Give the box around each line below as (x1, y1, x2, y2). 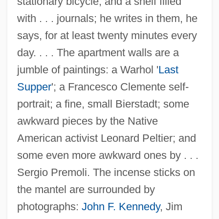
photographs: (17, 200, 82, 213)
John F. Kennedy (81, 200, 160, 213)
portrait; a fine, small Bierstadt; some (17, 97, 189, 110)
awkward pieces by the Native (17, 114, 158, 127)
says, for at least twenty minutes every (17, 29, 197, 42)
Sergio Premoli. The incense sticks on (17, 166, 195, 178)
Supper (17, 80, 51, 93)
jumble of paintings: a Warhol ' (17, 63, 158, 76)
